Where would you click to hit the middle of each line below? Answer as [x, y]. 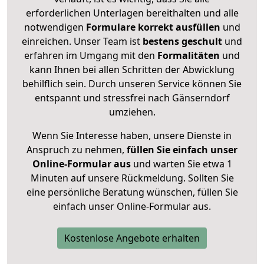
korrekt [155, 27]
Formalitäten [189, 56]
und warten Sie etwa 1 [181, 164]
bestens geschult [181, 42]
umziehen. [132, 112]
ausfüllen [198, 27]
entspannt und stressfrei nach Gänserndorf [132, 98]
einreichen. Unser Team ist [81, 42]
